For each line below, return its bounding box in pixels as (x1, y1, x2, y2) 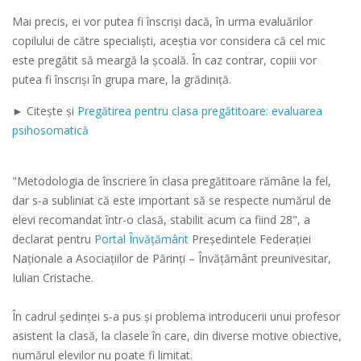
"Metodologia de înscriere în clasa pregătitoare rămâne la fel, (12, 173, 331, 189)
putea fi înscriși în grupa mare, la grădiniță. (12, 72, 231, 88)
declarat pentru (12, 231, 94, 247)
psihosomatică (12, 122, 89, 139)
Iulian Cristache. (12, 270, 93, 286)
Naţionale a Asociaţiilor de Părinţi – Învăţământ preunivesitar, (12, 251, 331, 267)
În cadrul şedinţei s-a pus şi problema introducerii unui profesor (12, 309, 340, 325)
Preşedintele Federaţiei (189, 231, 311, 247)
